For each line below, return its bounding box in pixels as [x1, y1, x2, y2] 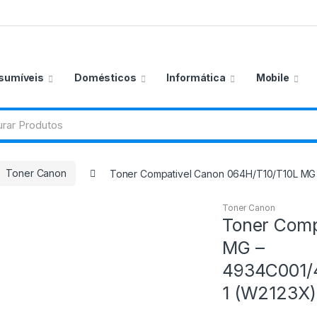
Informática [166, 71, 226, 83]
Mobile [255, 71, 289, 83]
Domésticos [74, 71, 137, 83]
